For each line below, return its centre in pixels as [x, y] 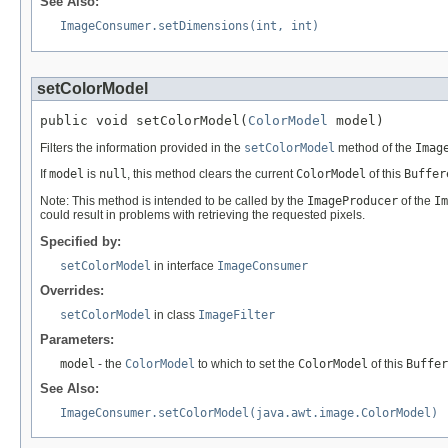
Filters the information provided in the [142, 148]
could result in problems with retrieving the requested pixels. [202, 214]
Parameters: [77, 339]
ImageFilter [236, 314]
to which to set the [246, 363]
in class [174, 314]
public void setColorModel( [144, 121]
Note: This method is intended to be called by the [173, 200]
